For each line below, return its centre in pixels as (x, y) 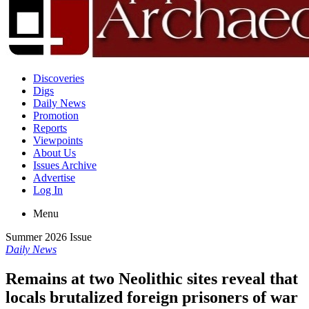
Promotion (56, 116)
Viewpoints (58, 140)
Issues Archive (65, 165)
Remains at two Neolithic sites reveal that (152, 278)
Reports (50, 128)
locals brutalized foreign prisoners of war (152, 297)
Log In (48, 190)
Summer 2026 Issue (49, 237)
